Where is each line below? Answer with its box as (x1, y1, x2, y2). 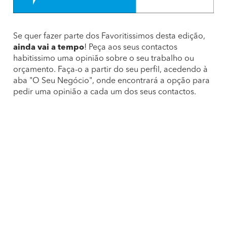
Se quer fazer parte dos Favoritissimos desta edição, (13, 32, 205, 41)
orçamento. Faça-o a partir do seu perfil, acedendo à (13, 66, 208, 74)
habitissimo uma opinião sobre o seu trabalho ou (13, 55, 194, 63)
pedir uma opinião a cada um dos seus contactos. (13, 88, 196, 96)
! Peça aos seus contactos (84, 44, 177, 52)
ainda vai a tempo (13, 44, 84, 52)
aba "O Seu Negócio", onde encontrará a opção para (13, 77, 210, 85)
